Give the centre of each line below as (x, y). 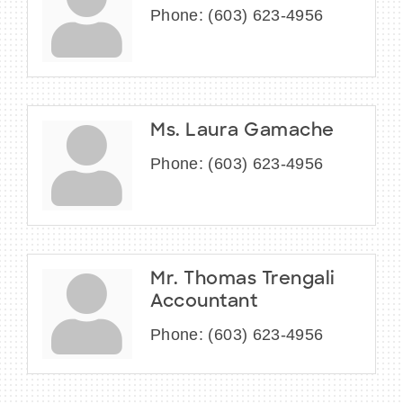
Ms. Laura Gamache (242, 132)
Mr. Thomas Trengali (243, 280)
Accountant (204, 303)
